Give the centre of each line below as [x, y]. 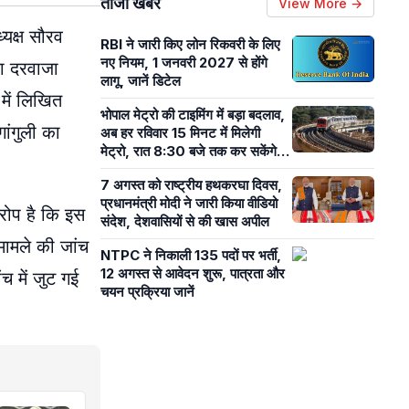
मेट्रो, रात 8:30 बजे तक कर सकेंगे [189, 151]
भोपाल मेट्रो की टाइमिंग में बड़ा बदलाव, [193, 115]
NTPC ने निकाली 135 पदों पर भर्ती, [191, 255]
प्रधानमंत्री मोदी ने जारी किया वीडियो [189, 203]
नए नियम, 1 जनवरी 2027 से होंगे [184, 63]
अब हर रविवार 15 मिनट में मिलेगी [180, 133]
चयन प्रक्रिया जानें [149, 292]
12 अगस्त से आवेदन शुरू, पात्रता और [193, 273]
